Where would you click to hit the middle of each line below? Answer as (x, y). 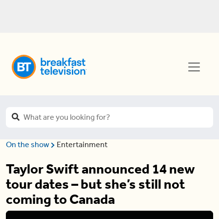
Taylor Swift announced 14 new (100, 169)
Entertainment (82, 144)
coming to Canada (60, 199)
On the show (28, 144)
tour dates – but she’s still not (96, 184)
